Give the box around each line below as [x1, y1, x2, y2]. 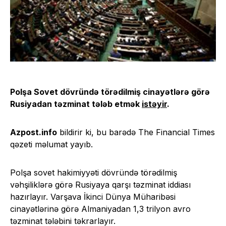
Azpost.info [10, 127, 57, 137]
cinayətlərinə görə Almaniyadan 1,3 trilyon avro [10, 203, 191, 214]
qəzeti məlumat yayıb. [10, 139, 93, 149]
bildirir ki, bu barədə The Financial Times [57, 127, 215, 137]
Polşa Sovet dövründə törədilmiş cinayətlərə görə [10, 86, 210, 97]
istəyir [142, 98, 167, 109]
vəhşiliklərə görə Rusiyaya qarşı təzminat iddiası [10, 179, 191, 190]
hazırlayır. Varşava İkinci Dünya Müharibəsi [10, 191, 176, 202]
